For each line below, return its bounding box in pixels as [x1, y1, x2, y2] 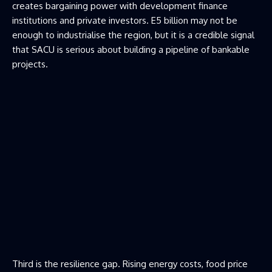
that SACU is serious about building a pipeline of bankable [12, 43, 250, 55]
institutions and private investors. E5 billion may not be [12, 14, 237, 26]
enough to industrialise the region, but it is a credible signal [12, 29, 254, 41]
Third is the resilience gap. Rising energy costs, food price [12, 257, 248, 270]
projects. [12, 58, 48, 70]
